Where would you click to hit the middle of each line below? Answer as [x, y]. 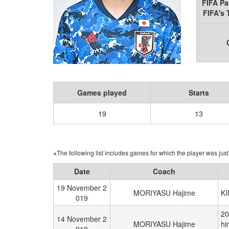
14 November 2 [82, 219]
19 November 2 [82, 188]
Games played [102, 93]
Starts [199, 93]
